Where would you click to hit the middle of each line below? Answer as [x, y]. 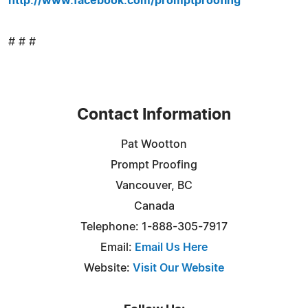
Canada [154, 206]
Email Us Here [171, 247]
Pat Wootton [154, 144]
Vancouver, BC [154, 185]
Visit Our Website [178, 268]
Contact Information [154, 115]
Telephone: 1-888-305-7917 [154, 227]
